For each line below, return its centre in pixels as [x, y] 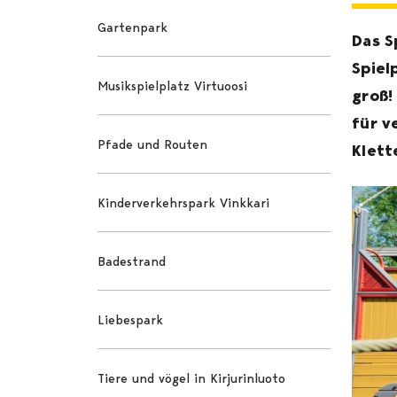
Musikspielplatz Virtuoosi [173, 86]
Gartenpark [133, 27]
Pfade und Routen [153, 144]
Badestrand [132, 261]
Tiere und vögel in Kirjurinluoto [192, 378]
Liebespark [131, 319]
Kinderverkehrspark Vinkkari [184, 202]
